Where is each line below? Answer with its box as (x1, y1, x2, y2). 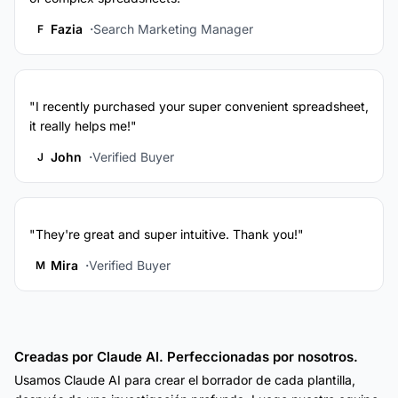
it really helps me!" (29, 117, 137, 133)
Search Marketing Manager (93, 20, 253, 36)
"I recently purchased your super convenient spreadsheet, (29, 98, 369, 114)
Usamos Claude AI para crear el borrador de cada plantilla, (14, 371, 355, 387)
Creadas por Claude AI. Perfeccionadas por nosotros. (14, 347, 358, 365)
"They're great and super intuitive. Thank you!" (29, 226, 304, 242)
